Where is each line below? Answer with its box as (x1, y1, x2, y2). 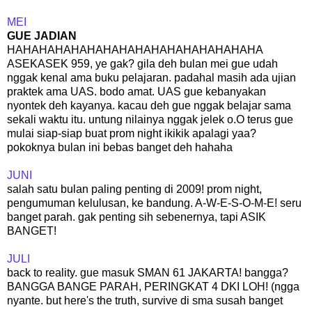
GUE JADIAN (7, 29, 77, 42)
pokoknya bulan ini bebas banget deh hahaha (7, 141, 233, 153)
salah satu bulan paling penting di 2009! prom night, (7, 182, 262, 195)
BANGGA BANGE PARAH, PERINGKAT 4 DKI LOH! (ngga (7, 280, 299, 292)
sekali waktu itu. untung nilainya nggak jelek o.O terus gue (7, 113, 293, 125)
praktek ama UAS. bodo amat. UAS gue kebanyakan (7, 85, 266, 97)
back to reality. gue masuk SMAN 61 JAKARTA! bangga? (7, 266, 288, 279)
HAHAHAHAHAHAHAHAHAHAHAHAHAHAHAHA (7, 43, 263, 56)
